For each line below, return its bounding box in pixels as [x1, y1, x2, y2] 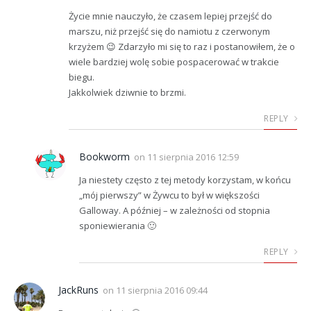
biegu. [69, 70, 94, 83]
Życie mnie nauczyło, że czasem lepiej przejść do [69, 9, 272, 22]
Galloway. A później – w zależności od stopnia [79, 203, 270, 217]
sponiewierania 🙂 [79, 219, 156, 232]
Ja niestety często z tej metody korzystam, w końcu [79, 173, 291, 186]
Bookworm [79, 149, 130, 163]
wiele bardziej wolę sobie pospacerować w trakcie [69, 55, 279, 68]
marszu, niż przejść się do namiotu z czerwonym [69, 24, 270, 37]
